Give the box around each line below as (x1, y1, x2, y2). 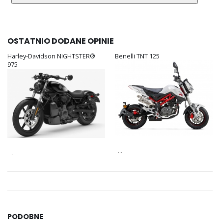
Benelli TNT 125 (115, 52, 160, 60)
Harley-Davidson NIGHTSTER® (7, 52, 95, 60)
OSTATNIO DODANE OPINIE (7, 35, 114, 47)
